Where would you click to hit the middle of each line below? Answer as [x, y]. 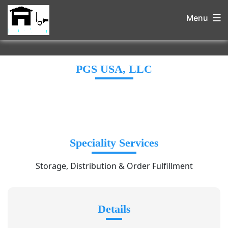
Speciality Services [114, 143]
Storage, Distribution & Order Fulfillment [114, 166]
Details [114, 209]
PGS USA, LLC [114, 69]
